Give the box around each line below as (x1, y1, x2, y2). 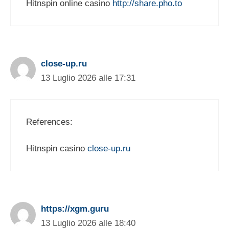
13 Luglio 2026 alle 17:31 (41, 73, 135, 83)
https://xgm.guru (41, 204, 109, 214)
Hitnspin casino (26, 144, 87, 154)
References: (26, 117, 73, 127)
